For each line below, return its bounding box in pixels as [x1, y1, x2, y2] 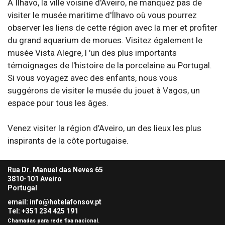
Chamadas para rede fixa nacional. [8, 217, 99, 224]
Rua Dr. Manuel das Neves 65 [8, 166, 103, 174]
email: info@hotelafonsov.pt [8, 198, 101, 206]
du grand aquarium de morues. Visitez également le [8, 35, 202, 45]
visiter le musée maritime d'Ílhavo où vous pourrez [8, 10, 197, 20]
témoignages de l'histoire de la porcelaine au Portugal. [8, 60, 212, 70]
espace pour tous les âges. [8, 98, 108, 108]
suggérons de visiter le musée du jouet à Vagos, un [8, 85, 200, 95]
